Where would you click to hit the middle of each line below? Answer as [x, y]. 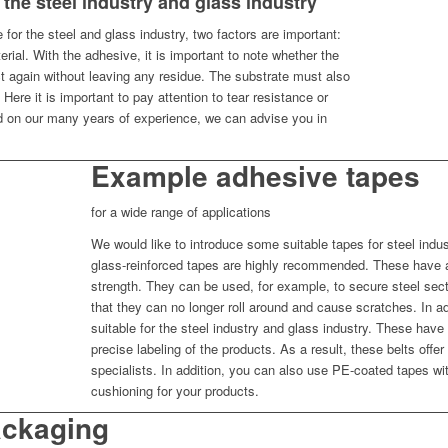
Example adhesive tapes [255, 176]
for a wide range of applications [181, 212]
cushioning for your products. [175, 391]
